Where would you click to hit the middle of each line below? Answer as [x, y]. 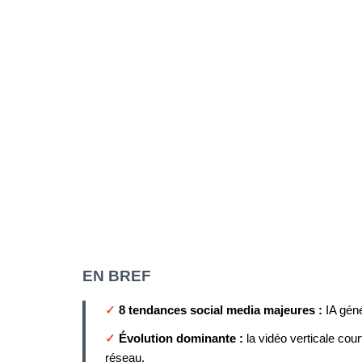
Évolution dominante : [183, 338]
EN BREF [117, 276]
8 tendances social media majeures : [222, 310]
